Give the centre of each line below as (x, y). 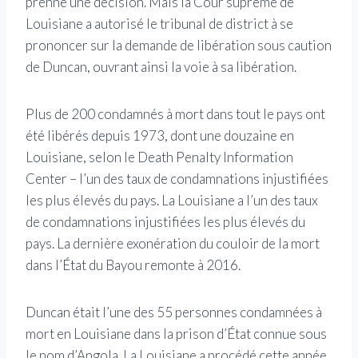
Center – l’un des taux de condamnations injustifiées (177, 179)
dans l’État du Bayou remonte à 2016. (133, 265)
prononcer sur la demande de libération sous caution (179, 46)
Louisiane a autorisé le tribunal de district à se (159, 24)
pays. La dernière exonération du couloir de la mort (173, 244)
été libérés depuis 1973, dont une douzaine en (160, 136)
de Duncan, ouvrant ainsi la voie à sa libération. (161, 67)
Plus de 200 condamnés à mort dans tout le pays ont (175, 114)
